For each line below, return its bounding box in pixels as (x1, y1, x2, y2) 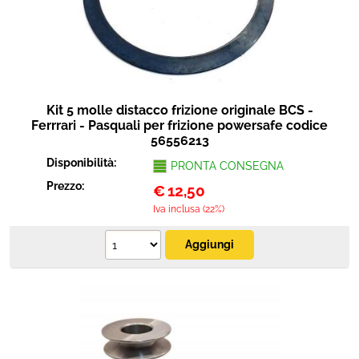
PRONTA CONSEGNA (170, 159, 284, 172)
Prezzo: (46, 179, 87, 192)
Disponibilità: (46, 156, 119, 169)
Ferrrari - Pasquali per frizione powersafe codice (31, 118, 328, 133)
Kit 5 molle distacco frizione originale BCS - (46, 103, 313, 118)
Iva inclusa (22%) (152, 204, 224, 215)
